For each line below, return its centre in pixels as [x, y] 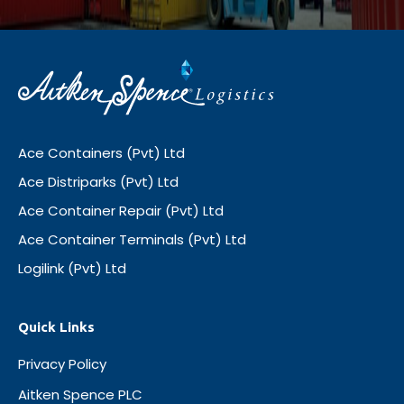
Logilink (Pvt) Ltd [72, 268]
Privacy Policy [62, 363]
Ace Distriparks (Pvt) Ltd [98, 181]
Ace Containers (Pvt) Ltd [101, 152]
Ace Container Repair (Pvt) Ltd [121, 210]
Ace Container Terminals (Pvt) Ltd [132, 239]
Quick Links [56, 326]
